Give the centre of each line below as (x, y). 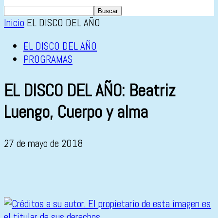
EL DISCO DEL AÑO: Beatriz (90, 91)
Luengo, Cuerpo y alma (76, 112)
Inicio (14, 23)
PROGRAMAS (48, 59)
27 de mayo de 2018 (44, 144)
